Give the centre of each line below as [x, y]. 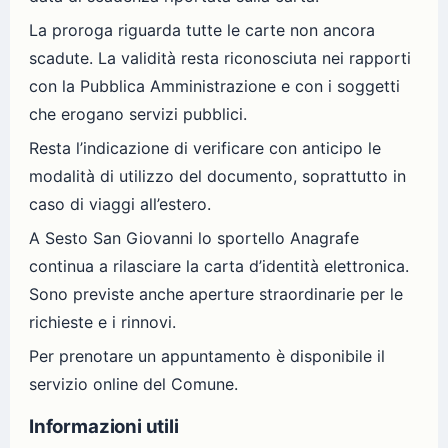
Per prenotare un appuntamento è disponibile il [207, 355]
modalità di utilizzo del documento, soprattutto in [217, 175]
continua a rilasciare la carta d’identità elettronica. [219, 265]
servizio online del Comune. [133, 383]
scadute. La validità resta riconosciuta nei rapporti [220, 57]
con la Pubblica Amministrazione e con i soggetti [214, 85]
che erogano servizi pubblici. [138, 113]
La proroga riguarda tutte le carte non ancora [202, 29]
